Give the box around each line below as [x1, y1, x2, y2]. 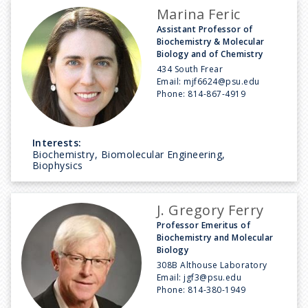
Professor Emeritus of [157, 219, 251, 231]
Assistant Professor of [157, 23, 253, 35]
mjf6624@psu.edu [184, 75, 260, 87]
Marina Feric [157, 4, 241, 23]
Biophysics [32, 158, 83, 172]
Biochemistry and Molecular [157, 231, 274, 243]
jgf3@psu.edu [184, 271, 242, 283]
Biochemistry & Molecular [157, 35, 265, 47]
